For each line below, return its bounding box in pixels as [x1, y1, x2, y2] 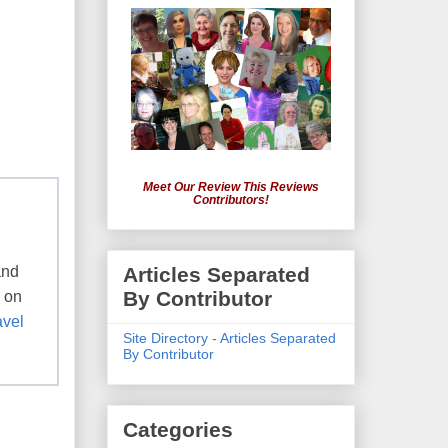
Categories [123, 418, 233, 442]
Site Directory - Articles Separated [123, 329, 336, 346]
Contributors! [193, 193, 269, 208]
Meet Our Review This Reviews [143, 180, 319, 195]
